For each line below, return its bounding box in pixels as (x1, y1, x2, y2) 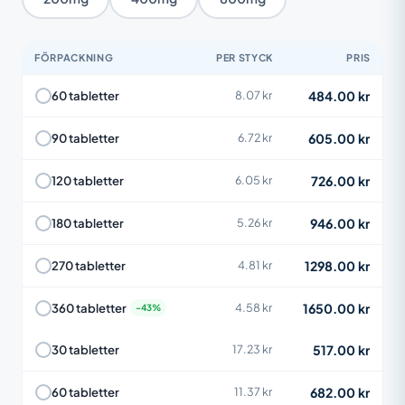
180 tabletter (52, 215, 124, 231)
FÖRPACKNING (34, 51, 114, 63)
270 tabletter (52, 258, 126, 273)
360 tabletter (52, 300, 127, 316)
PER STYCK (216, 51, 273, 63)
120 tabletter (52, 173, 124, 188)
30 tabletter (52, 342, 119, 357)
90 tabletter (52, 130, 119, 146)
